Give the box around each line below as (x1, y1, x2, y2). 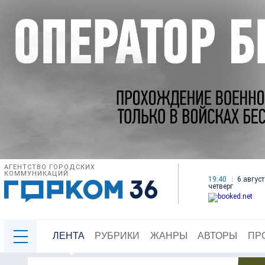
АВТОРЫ (198, 231, 238, 241)
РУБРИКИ (95, 231, 140, 241)
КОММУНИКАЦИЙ (4, 170, 69, 178)
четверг (208, 182, 233, 191)
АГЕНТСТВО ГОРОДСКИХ (4, 163, 95, 172)
